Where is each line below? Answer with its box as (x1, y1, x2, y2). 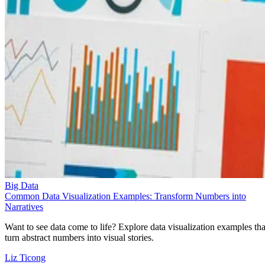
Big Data (5, 180, 38, 191)
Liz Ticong (5, 253, 46, 263)
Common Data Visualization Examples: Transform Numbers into (5, 191, 246, 202)
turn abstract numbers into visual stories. (5, 232, 154, 243)
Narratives (5, 202, 43, 212)
